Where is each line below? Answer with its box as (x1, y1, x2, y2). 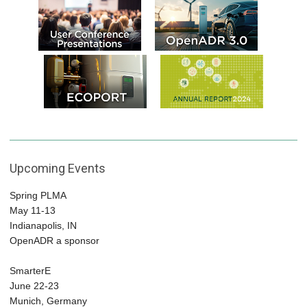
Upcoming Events (10, 161, 106, 176)
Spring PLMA (10, 190, 66, 201)
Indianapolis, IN (10, 220, 77, 232)
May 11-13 (10, 205, 56, 217)
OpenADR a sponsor (10, 235, 99, 247)
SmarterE (10, 265, 51, 277)
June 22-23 (10, 280, 59, 292)
